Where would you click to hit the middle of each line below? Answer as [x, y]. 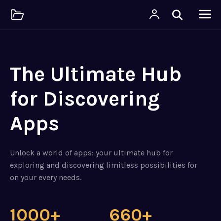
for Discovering [85, 99]
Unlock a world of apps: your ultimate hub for [91, 153]
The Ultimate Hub [96, 74]
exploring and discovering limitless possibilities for [104, 165]
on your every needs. [46, 177]
